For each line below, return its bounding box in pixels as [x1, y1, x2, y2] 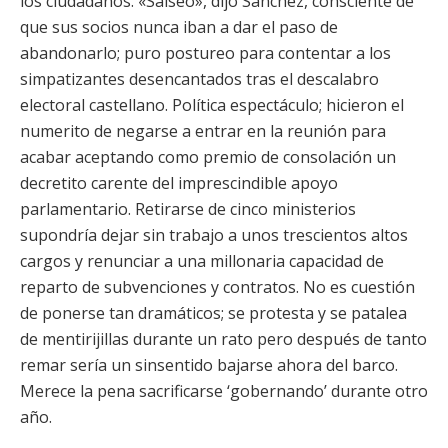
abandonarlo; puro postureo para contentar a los [20, 42, 391, 64]
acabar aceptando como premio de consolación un [20, 146, 396, 168]
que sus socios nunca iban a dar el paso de [20, 16, 338, 38]
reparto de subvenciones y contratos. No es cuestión [20, 276, 415, 298]
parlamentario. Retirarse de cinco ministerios [20, 198, 356, 220]
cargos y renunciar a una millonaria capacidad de [20, 250, 384, 272]
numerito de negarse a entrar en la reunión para [20, 120, 386, 142]
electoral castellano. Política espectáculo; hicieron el [20, 94, 404, 116]
